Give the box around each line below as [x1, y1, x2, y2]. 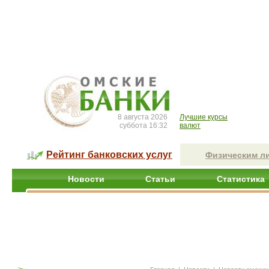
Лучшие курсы [180, 113, 228, 121]
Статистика [217, 174, 265, 184]
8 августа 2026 [118, 113, 168, 121]
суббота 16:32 [119, 121, 168, 130]
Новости [68, 174, 104, 184]
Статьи [145, 174, 175, 184]
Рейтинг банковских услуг [46, 150, 172, 160]
